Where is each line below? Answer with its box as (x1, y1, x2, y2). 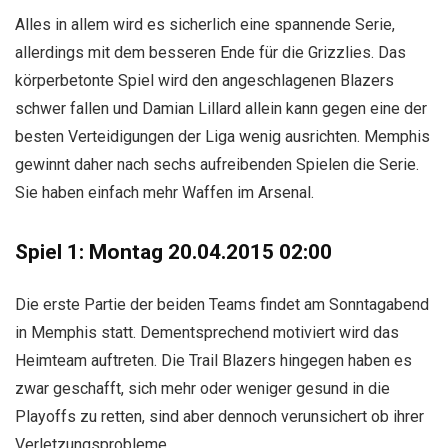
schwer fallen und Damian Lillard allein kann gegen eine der (15, 99, 427, 118)
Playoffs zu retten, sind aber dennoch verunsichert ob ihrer (15, 407, 424, 426)
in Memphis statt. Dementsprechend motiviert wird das (15, 323, 399, 342)
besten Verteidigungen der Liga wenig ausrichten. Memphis (15, 127, 430, 146)
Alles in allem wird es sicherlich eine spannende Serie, (15, 15, 395, 34)
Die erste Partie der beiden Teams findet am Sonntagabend (15, 295, 429, 314)
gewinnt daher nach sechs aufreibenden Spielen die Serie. (15, 155, 419, 174)
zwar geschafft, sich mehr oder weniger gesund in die (15, 379, 390, 398)
